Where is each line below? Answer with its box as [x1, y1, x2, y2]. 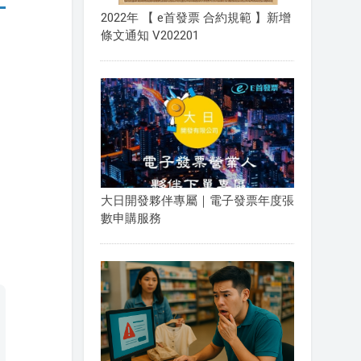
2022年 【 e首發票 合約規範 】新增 [100, 10, 291, 26]
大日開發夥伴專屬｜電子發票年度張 [100, 193, 294, 208]
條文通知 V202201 [100, 28, 199, 44]
